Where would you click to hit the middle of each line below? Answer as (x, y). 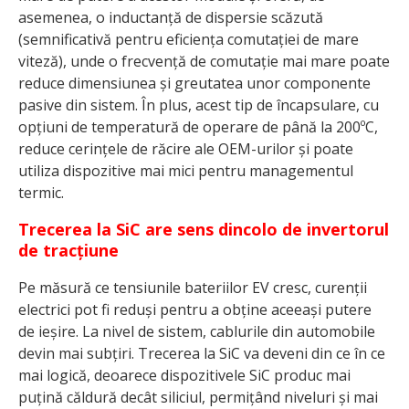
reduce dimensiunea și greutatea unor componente (194, 84)
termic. (41, 193)
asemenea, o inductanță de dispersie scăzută (171, 18)
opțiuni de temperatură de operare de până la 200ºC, (198, 127)
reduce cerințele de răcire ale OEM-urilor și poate (186, 149)
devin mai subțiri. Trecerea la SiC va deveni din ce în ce (202, 354)
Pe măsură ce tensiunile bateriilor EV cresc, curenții (193, 288)
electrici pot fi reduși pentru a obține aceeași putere (195, 310)
